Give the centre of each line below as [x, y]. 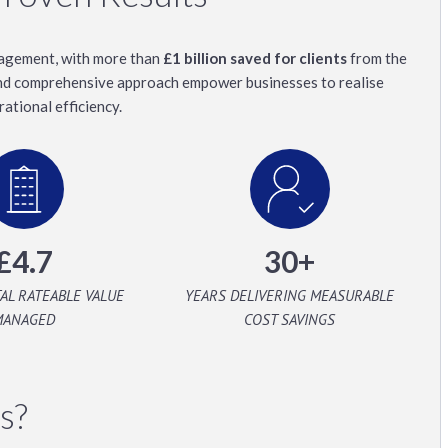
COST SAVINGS [290, 319]
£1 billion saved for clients [255, 58]
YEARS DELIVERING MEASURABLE [290, 295]
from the [377, 58]
